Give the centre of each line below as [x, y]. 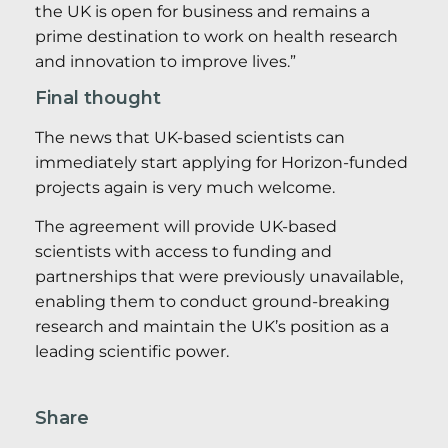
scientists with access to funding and [183, 252]
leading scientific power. [132, 352]
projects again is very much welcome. [185, 188]
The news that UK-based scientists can [190, 138]
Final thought [98, 98]
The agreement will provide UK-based [186, 227]
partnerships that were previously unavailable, [219, 277]
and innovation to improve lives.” [165, 61]
